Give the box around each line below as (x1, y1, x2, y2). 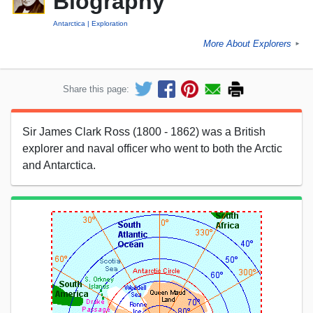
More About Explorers (203, 38, 291, 50)
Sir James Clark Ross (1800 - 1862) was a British (22, 125, 265, 138)
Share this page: (63, 83, 129, 94)
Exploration (92, 20, 129, 28)
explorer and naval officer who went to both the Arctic (22, 142, 282, 154)
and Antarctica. (22, 159, 96, 171)
